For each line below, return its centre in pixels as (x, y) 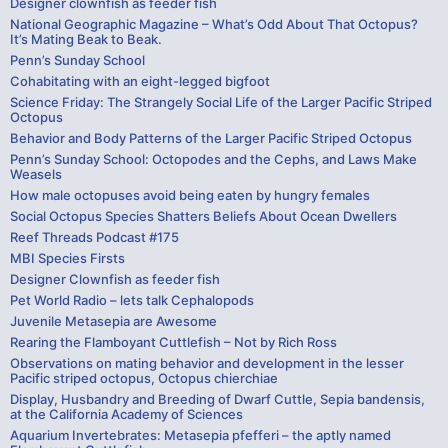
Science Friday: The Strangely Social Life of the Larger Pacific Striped (221, 102)
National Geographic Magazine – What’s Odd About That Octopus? (214, 24)
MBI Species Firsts (67, 258)
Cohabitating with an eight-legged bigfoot (140, 81)
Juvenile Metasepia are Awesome (113, 321)
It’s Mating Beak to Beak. (86, 39)
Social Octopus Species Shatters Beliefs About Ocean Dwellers (203, 216)
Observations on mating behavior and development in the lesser (207, 363)
